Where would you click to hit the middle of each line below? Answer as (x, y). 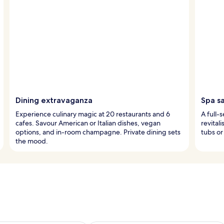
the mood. (32, 141)
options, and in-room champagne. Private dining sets (98, 132)
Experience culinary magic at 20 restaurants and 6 (93, 114)
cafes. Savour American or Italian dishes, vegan (88, 123)
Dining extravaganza (54, 100)
